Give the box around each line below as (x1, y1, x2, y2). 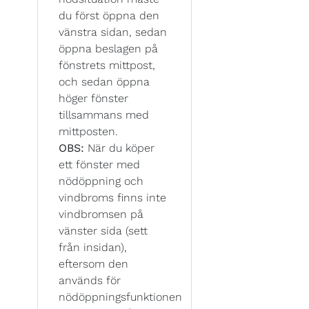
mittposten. (59, 124, 118, 138)
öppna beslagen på (59, 41, 158, 55)
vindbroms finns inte (59, 190, 166, 204)
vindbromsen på (59, 207, 143, 221)
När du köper (88, 141, 154, 154)
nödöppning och (59, 174, 143, 188)
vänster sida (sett (59, 223, 148, 237)
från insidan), (59, 240, 127, 254)
